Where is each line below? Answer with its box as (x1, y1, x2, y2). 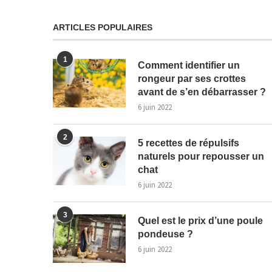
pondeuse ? (138, 228, 193, 239)
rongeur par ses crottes (138, 73, 246, 84)
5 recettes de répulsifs (138, 137, 239, 148)
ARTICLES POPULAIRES (53, 22, 152, 32)
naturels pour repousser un (138, 151, 264, 161)
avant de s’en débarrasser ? (138, 86, 266, 97)
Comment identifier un (138, 59, 240, 70)
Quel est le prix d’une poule (138, 215, 263, 226)
